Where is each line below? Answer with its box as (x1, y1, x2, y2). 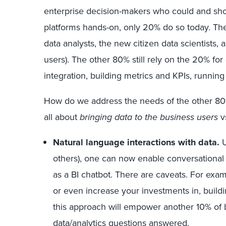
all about (44, 110, 80, 123)
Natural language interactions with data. (53, 136, 219, 149)
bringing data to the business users (80, 110, 218, 124)
